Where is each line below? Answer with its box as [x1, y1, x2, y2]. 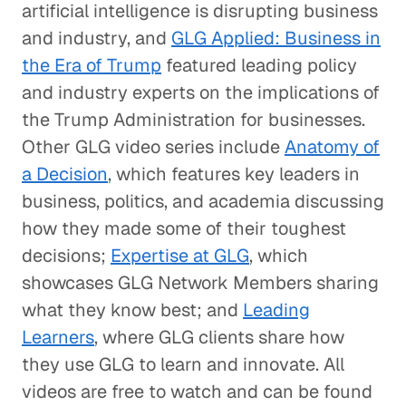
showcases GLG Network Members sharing [22, 271, 379, 295]
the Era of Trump [22, 53, 161, 77]
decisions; [22, 244, 111, 267]
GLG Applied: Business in [171, 26, 381, 50]
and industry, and [22, 26, 171, 50]
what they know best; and [22, 298, 243, 322]
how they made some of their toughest [22, 217, 346, 240]
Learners [22, 325, 94, 349]
